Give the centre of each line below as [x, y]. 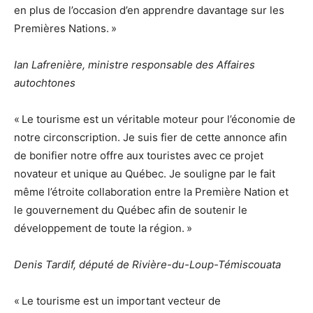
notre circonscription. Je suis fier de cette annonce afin [151, 137]
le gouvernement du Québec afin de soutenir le [131, 210]
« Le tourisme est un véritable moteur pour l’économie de [155, 119]
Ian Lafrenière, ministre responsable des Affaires [134, 64]
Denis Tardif [44, 264]
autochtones [45, 82]
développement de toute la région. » [103, 228]
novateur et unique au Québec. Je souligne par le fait [145, 173]
